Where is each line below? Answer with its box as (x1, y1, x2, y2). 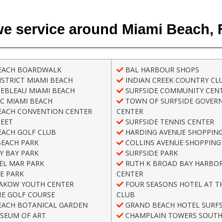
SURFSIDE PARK (123, 148, 178, 158)
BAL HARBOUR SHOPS (123, 65, 199, 75)
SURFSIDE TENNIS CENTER (123, 117, 214, 127)
